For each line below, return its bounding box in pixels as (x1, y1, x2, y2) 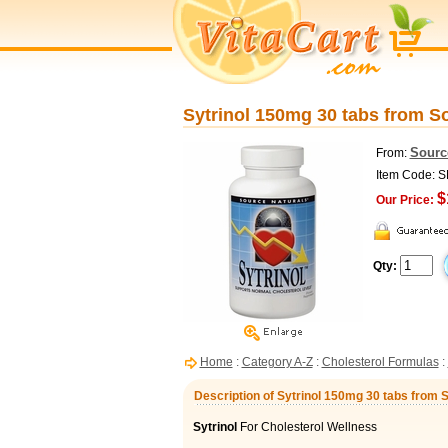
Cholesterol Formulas (321, 355, 439, 369)
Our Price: (375, 193, 434, 207)
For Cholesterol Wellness (239, 420, 377, 434)
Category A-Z (241, 355, 313, 369)
